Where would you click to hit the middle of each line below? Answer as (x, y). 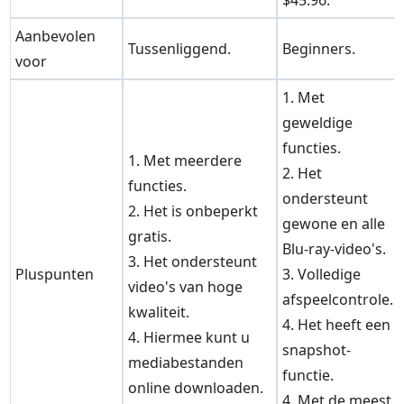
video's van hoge (186, 287)
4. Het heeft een (337, 325)
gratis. (150, 237)
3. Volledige (322, 275)
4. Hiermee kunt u (189, 338)
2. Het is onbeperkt (193, 211)
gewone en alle (334, 224)
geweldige (318, 123)
